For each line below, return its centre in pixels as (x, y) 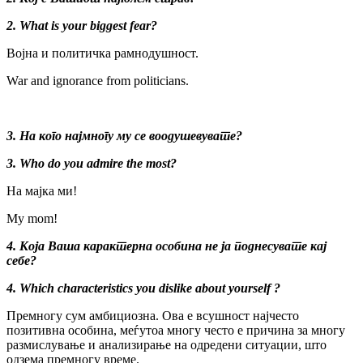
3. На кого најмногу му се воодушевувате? (124, 135)
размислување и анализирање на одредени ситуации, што (167, 344)
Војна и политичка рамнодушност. (102, 53)
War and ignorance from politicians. (98, 80)
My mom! (32, 218)
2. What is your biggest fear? (82, 25)
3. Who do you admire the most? (92, 163)
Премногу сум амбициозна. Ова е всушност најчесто (153, 315)
